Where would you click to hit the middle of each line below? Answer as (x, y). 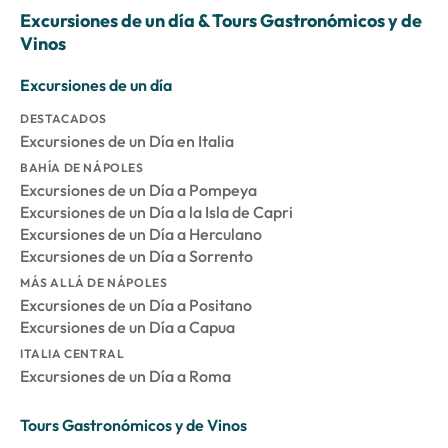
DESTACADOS (63, 119)
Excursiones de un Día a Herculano (141, 234)
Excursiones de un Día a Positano (136, 305)
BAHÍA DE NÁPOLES (82, 168)
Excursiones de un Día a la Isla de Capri (156, 212)
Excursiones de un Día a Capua (127, 327)
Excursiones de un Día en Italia (127, 141)
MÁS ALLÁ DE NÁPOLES (94, 283)
